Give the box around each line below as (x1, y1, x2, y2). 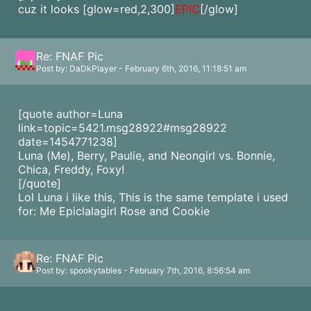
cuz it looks (18, 2, 83, 16)
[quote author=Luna (18, 107, 123, 121)
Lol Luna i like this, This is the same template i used (18, 190, 288, 204)
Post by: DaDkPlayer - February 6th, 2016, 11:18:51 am (36, 63, 246, 74)
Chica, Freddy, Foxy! (18, 162, 124, 176)
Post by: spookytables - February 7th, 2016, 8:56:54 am (36, 265, 250, 276)
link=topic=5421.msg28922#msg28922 (18, 121, 227, 135)
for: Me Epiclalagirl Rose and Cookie (18, 204, 210, 218)
